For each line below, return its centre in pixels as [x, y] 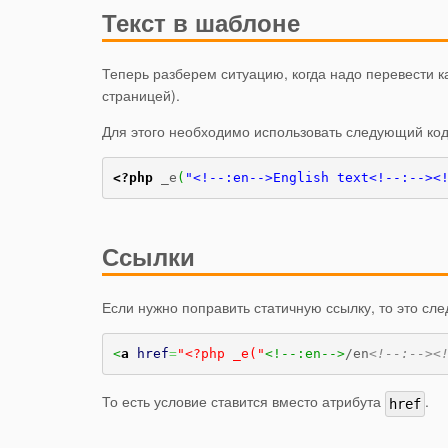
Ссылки [148, 256]
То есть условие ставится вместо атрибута [243, 401]
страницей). [141, 95]
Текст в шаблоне [201, 22]
